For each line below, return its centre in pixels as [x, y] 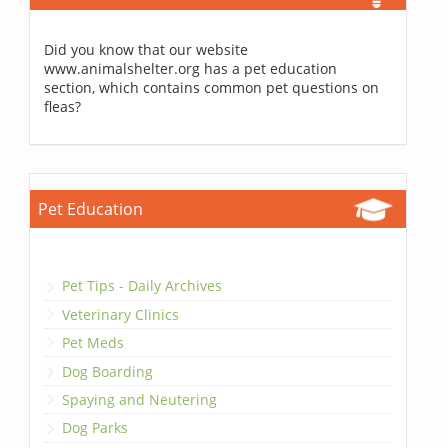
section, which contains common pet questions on [212, 88]
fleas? [63, 107]
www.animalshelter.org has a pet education [191, 69]
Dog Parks [95, 428]
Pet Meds [93, 343]
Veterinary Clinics [121, 314]
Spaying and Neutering [140, 399]
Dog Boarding [108, 371]
